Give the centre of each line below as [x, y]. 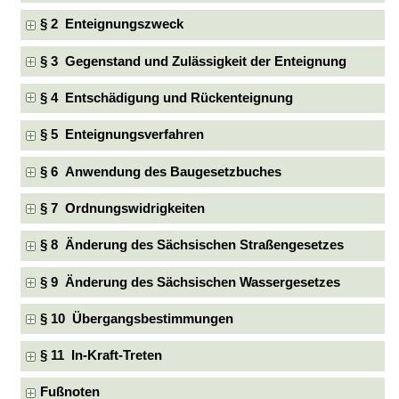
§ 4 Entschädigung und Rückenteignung [167, 98]
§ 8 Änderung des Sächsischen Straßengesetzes [192, 245]
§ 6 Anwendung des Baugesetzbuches [161, 171]
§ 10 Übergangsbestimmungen [137, 318]
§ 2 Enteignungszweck [112, 24]
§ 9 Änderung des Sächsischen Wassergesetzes [191, 282]
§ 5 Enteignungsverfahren [122, 135]
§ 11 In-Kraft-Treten [102, 356]
